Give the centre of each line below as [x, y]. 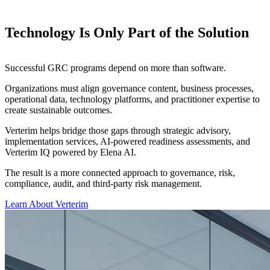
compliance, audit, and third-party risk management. [103, 183]
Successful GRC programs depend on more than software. [115, 67]
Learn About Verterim [46, 204]
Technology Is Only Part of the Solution [127, 32]
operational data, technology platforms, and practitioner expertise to [132, 99]
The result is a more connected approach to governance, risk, [120, 172]
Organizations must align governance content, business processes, [129, 88]
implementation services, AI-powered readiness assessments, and [127, 141]
